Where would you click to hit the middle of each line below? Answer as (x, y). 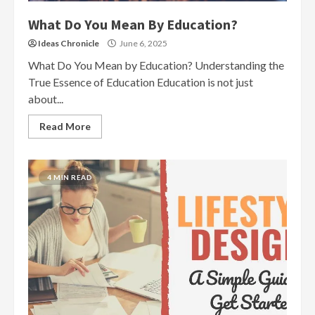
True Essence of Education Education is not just (141, 82)
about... (46, 99)
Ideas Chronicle (69, 43)
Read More (65, 126)
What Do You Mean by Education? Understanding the (156, 65)
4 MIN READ (70, 177)
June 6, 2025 (143, 43)
